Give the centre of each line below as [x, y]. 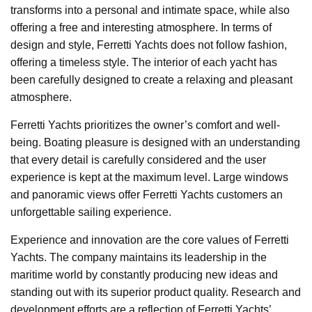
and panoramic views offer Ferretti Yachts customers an [147, 194]
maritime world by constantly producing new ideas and [144, 274]
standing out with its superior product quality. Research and [156, 292]
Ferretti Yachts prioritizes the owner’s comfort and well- [145, 125]
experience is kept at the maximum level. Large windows [149, 177]
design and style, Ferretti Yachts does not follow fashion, [149, 45]
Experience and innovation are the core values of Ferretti [150, 240]
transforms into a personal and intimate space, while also [150, 10]
